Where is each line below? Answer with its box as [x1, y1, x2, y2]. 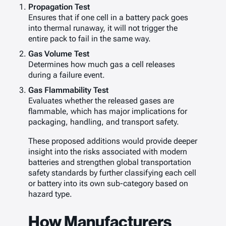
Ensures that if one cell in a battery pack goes [28, 13, 188, 23]
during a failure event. [28, 70, 105, 80]
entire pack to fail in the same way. [28, 34, 151, 44]
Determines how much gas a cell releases [28, 60, 175, 70]
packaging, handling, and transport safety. [28, 117, 179, 127]
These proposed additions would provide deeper [28, 136, 197, 146]
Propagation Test [28, 2, 90, 12]
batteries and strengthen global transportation [28, 157, 191, 167]
